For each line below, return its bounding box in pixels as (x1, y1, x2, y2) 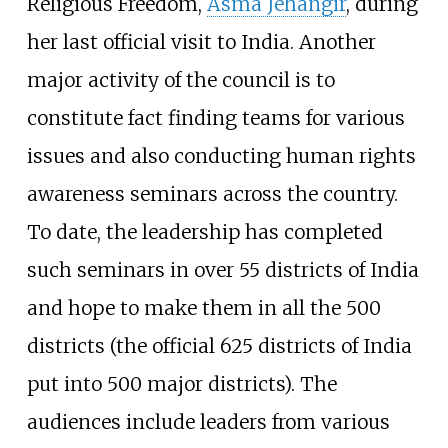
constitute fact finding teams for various (26, 105, 405, 130)
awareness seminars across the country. (26, 181, 398, 206)
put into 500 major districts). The (26, 371, 337, 396)
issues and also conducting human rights (26, 143, 416, 168)
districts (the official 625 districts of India (26, 333, 412, 358)
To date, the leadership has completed (26, 219, 383, 244)
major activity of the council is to (26, 67, 335, 92)
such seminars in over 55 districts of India (26, 257, 419, 282)
